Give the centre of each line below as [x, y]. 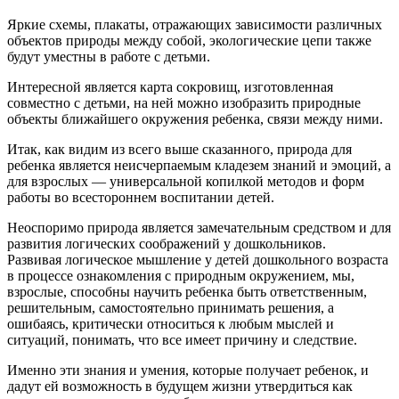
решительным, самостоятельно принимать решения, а [171, 307]
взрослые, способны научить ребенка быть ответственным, [187, 291]
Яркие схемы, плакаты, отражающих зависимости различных [195, 24]
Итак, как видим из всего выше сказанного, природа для [179, 149]
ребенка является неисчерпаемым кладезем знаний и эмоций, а [199, 165]
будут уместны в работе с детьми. [109, 56]
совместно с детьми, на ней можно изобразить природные [184, 102]
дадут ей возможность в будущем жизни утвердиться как [180, 386]
